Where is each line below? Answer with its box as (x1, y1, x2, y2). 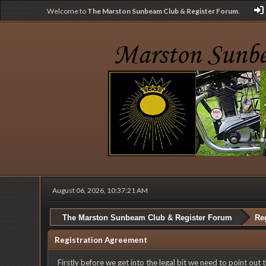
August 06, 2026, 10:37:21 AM (52, 186, 148, 195)
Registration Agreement (55, 235, 148, 245)
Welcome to (47, 7, 88, 15)
